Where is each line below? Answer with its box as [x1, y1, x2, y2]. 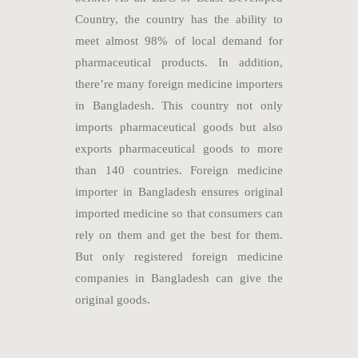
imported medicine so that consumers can [75, 206, 283, 220]
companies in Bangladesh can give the [75, 271, 283, 284]
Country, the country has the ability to [75, 12, 283, 26]
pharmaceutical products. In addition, [75, 55, 283, 69]
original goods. [75, 292, 150, 306]
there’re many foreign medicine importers [75, 77, 283, 90]
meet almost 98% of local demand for [75, 34, 283, 47]
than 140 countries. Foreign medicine [75, 163, 283, 177]
